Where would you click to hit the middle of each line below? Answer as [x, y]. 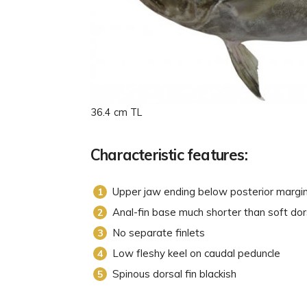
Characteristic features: [169, 155]
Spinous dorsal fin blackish [174, 273]
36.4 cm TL [116, 112]
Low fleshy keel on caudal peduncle [196, 253]
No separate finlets [159, 232]
